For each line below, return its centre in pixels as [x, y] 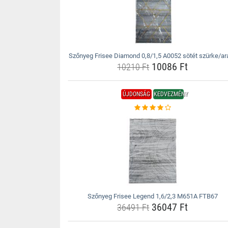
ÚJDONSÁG [137, 94]
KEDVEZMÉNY [171, 94]
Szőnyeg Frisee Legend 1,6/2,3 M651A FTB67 [152, 196]
